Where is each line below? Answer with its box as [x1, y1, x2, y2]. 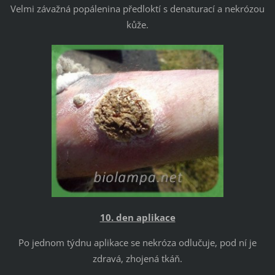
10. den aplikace [99, 211, 176, 224]
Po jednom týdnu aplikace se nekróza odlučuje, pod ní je [18, 236, 257, 249]
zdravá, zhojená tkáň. [93, 252, 182, 265]
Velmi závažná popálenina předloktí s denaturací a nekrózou [10, 2, 265, 15]
